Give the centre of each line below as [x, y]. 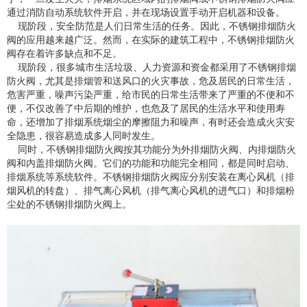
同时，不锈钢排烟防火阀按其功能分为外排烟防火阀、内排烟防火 [151, 149]
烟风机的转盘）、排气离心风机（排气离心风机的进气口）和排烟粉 [151, 190]
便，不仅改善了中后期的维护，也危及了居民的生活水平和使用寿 [146, 108]
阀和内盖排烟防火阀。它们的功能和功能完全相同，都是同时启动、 [151, 163]
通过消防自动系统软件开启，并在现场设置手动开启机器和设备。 [146, 12]
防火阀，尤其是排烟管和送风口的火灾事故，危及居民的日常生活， [151, 81]
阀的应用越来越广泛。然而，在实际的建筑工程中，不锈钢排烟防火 [151, 39]
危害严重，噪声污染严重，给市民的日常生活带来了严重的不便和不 [151, 94]
